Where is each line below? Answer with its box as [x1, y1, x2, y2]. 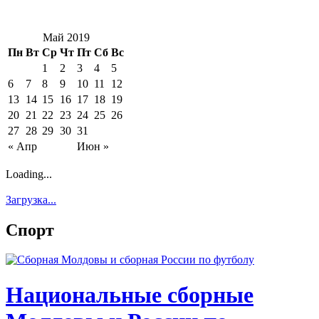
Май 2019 [42, 31, 90, 43]
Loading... [6, 167, 52, 180]
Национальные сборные [6, 281, 253, 308]
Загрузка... [6, 193, 56, 206]
